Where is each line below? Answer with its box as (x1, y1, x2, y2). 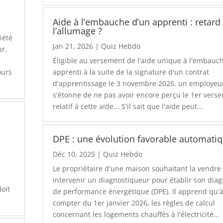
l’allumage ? (53, 25, 103, 37)
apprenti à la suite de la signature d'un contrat (53, 67, 210, 77)
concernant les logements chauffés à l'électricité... (53, 209, 220, 219)
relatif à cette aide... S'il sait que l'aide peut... (53, 102, 204, 111)
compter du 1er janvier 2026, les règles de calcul (53, 198, 216, 208)
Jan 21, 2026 (53, 41, 94, 51)
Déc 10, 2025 (53, 149, 96, 159)
